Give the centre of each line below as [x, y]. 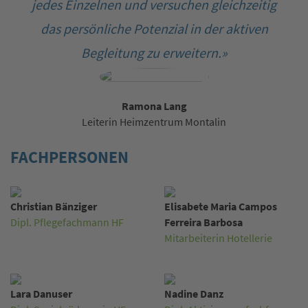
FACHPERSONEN [69, 157]
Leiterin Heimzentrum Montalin [154, 122]
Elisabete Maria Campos [221, 206]
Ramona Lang [154, 106]
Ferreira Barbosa [203, 222]
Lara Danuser [41, 294]
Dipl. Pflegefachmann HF [67, 222]
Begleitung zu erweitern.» [154, 52]
